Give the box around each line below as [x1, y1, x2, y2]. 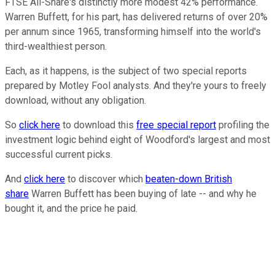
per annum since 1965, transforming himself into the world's [5, 25, 261, 37]
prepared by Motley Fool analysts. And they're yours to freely [5, 79, 266, 91]
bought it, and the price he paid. [5, 202, 137, 214]
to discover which [65, 172, 145, 185]
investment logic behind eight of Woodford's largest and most [5, 133, 270, 145]
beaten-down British [145, 172, 232, 185]
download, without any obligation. [5, 94, 146, 106]
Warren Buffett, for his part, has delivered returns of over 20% [5, 10, 268, 23]
